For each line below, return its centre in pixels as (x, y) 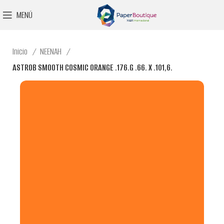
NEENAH (52, 51)
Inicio (21, 51)
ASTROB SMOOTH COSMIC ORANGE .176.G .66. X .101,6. (92, 67)
